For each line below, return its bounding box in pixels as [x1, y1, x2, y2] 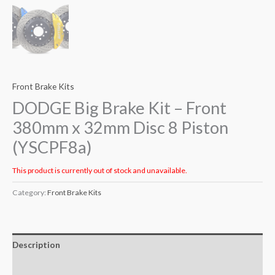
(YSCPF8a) [12, 137, 92, 158]
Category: [12, 187, 47, 197]
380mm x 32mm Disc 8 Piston [12, 117, 228, 138]
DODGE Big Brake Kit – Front [12, 98, 227, 118]
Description [12, 239, 60, 250]
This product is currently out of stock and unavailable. [12, 165, 187, 175]
